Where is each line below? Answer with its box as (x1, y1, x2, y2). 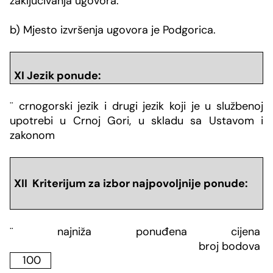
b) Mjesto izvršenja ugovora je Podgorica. (10, 22, 216, 37)
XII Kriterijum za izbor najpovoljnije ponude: (13, 175, 248, 191)
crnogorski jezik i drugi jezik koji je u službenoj (13, 99, 263, 114)
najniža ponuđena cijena (13, 224, 263, 239)
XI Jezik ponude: (13, 68, 101, 83)
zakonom (10, 128, 55, 143)
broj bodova (10, 238, 263, 253)
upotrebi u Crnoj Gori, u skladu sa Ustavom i (10, 113, 263, 129)
